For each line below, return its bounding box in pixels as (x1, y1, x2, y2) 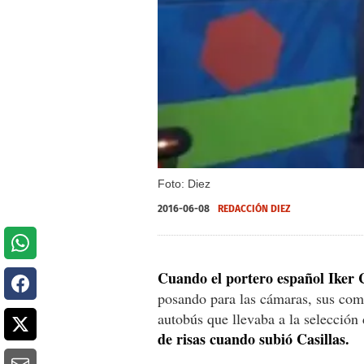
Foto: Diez (158, 176, 210, 190)
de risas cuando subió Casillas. (158, 327, 349, 349)
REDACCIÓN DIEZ (218, 202, 291, 214)
